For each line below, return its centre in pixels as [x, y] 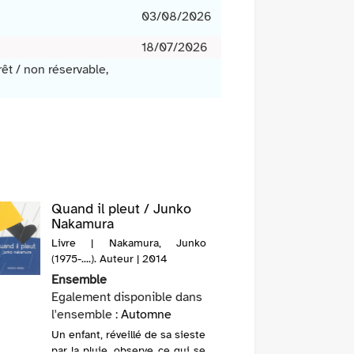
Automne [146, 315]
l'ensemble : [86, 315]
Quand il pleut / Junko [121, 209]
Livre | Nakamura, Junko [128, 243]
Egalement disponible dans [126, 298]
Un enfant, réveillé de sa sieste [128, 335]
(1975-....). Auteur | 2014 [109, 259]
